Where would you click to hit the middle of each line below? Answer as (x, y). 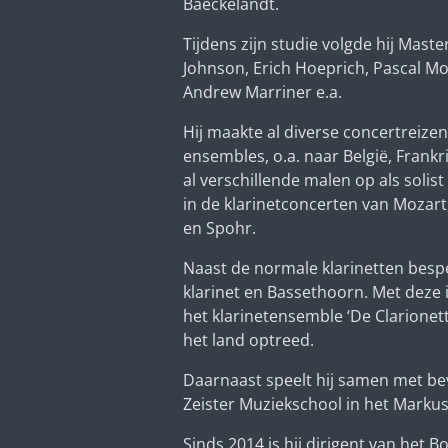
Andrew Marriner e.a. (262, 91)
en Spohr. (219, 227)
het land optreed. (248, 339)
